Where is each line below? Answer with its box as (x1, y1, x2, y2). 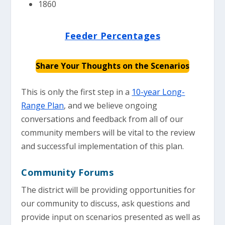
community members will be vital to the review (21, 127, 195, 139)
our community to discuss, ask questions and (21, 198, 190, 209)
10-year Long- (132, 86, 185, 98)
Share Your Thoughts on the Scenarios (36, 60, 189, 72)
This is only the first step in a (21, 86, 132, 98)
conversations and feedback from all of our (21, 114, 184, 125)
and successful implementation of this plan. (21, 141, 184, 152)
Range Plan (21, 100, 64, 111)
